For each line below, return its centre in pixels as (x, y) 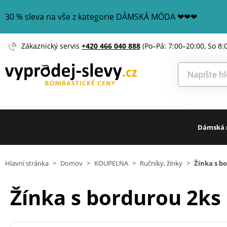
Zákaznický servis (51, 46)
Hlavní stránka (27, 163)
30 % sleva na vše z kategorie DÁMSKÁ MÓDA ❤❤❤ (101, 17)
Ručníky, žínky (161, 163)
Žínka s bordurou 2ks (116, 197)
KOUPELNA (111, 163)
